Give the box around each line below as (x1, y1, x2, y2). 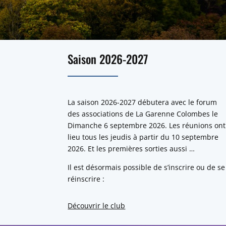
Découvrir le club (68, 200, 126, 210)
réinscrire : (68, 174, 105, 184)
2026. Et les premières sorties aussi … (68, 144, 195, 154)
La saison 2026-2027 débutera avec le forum (68, 97, 217, 107)
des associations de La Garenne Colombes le (68, 109, 218, 119)
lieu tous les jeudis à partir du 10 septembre (68, 132, 219, 142)
